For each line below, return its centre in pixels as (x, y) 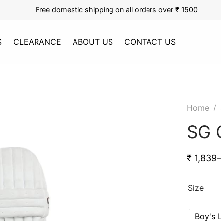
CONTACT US (150, 42)
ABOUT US (93, 42)
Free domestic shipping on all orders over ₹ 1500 (116, 10)
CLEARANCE (37, 42)
